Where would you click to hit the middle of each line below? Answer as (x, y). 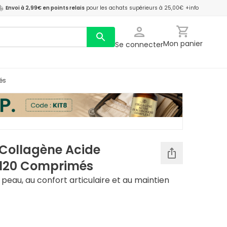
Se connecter (139, 45)
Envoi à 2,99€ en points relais (45, 8)
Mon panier (183, 44)
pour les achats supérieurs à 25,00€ (135, 8)
